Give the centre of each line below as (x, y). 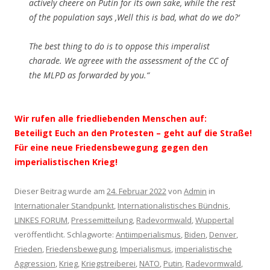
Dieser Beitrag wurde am (61, 191)
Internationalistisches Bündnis (173, 205)
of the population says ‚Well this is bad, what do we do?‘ (134, 17)
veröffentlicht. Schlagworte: (65, 234)
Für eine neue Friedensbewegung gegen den (111, 147)
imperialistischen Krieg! (66, 162)
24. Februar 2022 (137, 191)
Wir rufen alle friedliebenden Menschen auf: (111, 118)
